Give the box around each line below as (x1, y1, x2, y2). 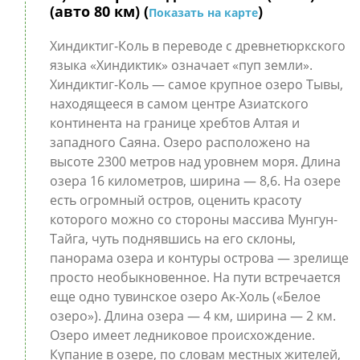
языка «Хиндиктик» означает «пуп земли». (49, 56, 313, 74)
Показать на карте (148, 5, 258, 20)
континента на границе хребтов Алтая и (49, 114, 300, 132)
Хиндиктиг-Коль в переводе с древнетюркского (49, 37, 346, 55)
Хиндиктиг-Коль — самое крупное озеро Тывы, (49, 76, 343, 93)
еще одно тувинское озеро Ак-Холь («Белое (49, 288, 321, 305)
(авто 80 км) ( (49, 2, 149, 21)
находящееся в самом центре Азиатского (49, 95, 309, 112)
